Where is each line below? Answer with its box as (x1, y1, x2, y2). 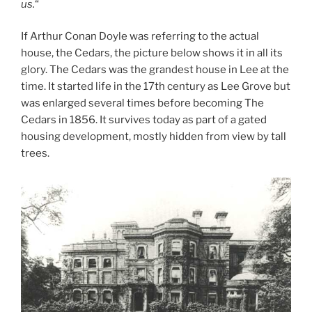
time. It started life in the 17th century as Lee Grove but (21, 80, 290, 93)
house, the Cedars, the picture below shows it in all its (21, 47, 283, 60)
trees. (21, 147, 49, 160)
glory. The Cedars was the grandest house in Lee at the (21, 63, 289, 77)
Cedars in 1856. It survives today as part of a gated (21, 114, 267, 127)
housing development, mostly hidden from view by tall (21, 130, 286, 143)
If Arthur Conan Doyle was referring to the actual (21, 30, 259, 43)
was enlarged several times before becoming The (21, 97, 264, 110)
